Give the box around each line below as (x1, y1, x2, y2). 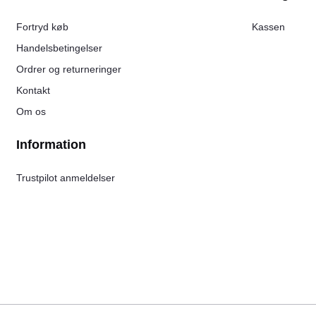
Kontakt (16, 85, 50, 97)
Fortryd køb (16, 21, 68, 33)
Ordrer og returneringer (16, 63, 121, 75)
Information (16, 138, 86, 152)
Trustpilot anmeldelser (16, 172, 115, 184)
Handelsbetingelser (16, 42, 102, 54)
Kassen (251, 21, 285, 33)
